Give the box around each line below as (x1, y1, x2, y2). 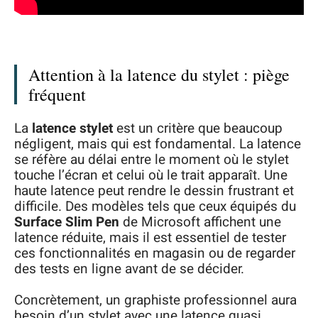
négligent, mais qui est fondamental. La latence (14, 133, 301, 154)
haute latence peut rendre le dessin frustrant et (14, 180, 294, 201)
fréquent (28, 83, 86, 106)
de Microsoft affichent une (119, 212, 281, 232)
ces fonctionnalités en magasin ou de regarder (14, 243, 295, 263)
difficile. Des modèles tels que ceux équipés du (14, 196, 296, 216)
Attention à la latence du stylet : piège (28, 63, 290, 87)
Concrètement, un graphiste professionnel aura (14, 290, 297, 311)
